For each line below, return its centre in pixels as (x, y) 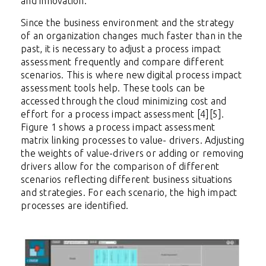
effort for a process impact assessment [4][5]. (123, 114)
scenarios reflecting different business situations (127, 180)
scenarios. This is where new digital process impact (131, 75)
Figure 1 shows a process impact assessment (118, 127)
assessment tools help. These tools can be (113, 88)
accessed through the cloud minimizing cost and (124, 101)
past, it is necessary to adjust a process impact (121, 49)
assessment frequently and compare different (122, 62)
